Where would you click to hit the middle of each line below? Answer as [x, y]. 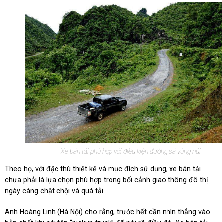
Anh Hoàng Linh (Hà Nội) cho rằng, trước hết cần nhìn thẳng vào [108, 212]
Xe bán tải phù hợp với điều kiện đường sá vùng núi [131, 151]
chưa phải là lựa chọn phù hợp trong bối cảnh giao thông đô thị [107, 180]
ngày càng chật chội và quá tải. [55, 191]
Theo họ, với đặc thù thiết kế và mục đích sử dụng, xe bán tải [103, 169]
